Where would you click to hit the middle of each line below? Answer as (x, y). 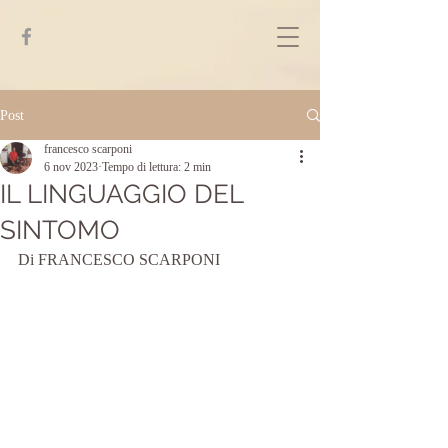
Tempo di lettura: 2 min (156, 167)
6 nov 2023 (71, 167)
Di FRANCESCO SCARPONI (119, 259)
